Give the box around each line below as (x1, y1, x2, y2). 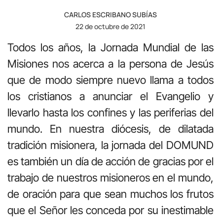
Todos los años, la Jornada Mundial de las (7, 40, 214, 54)
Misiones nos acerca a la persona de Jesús (7, 57, 214, 70)
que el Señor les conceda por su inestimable (7, 203, 214, 217)
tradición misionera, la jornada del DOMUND (7, 138, 214, 151)
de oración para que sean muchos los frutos (7, 187, 214, 200)
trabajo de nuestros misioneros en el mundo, (7, 171, 214, 184)
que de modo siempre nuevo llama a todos (7, 73, 214, 86)
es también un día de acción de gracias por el (7, 154, 214, 168)
